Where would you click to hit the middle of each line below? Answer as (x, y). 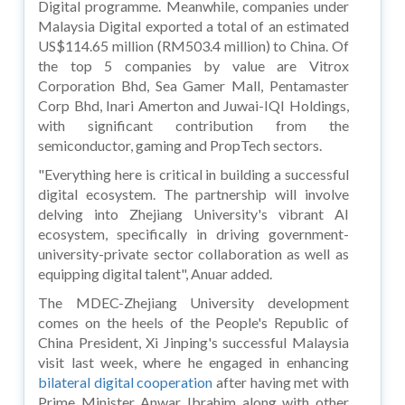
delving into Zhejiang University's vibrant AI (193, 213)
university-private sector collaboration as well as (193, 253)
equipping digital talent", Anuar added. (155, 273)
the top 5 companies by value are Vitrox (193, 65)
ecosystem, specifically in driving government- (193, 233)
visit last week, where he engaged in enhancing (193, 362)
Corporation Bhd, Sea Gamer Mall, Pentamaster (193, 85)
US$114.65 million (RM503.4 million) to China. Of (193, 45)
